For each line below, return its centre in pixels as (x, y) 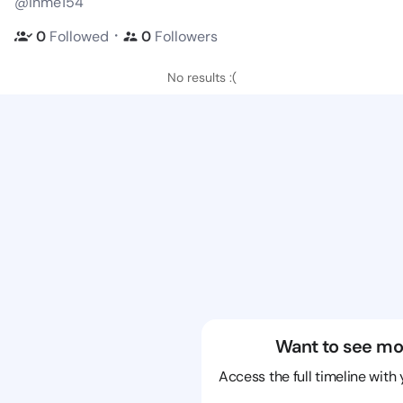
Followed (79, 36)
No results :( (201, 77)
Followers (186, 36)
